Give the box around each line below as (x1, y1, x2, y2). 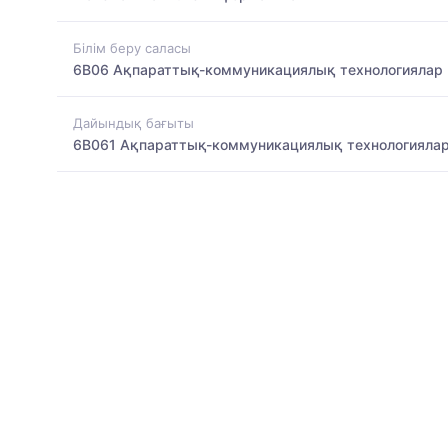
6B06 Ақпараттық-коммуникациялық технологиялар (73, 60, 443, 78)
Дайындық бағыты (73, 115, 194, 132)
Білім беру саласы (73, 39, 191, 56)
